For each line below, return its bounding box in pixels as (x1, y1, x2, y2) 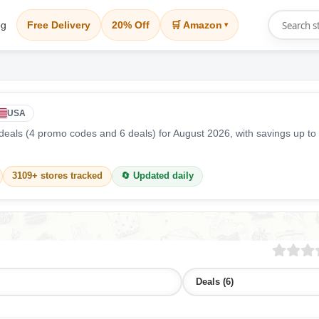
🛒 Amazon (171, 19, 222, 31)
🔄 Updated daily (121, 171, 194, 181)
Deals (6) (196, 276, 234, 287)
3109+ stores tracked (12, 171, 103, 181)
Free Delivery (27, 19, 90, 31)
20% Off (112, 19, 150, 31)
